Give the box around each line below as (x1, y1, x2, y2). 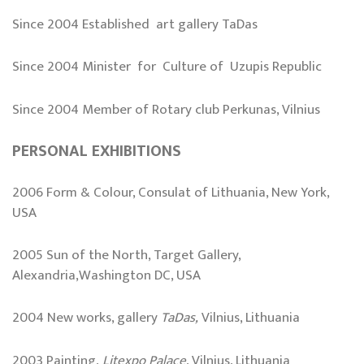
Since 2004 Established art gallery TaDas (12, 13, 261, 37)
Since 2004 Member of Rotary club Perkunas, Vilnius (12, 97, 320, 121)
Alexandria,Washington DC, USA (12, 264, 201, 288)
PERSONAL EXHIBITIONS (12, 137, 181, 165)
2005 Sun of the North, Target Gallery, (12, 244, 245, 267)
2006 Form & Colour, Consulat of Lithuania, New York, (12, 181, 329, 205)
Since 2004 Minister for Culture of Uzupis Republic (12, 55, 322, 79)
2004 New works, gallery (12, 306, 161, 330)
